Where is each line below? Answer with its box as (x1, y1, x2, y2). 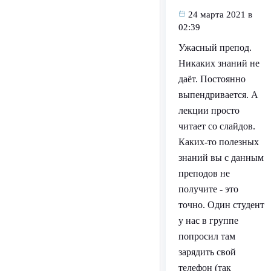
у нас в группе (178, 215, 238, 226)
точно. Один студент (178, 200, 264, 211)
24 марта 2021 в (188, 10, 252, 20)
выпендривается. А (178, 90, 258, 100)
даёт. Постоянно (178, 74, 246, 85)
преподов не (178, 168, 230, 179)
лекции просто (178, 105, 240, 116)
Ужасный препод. (178, 42, 252, 53)
